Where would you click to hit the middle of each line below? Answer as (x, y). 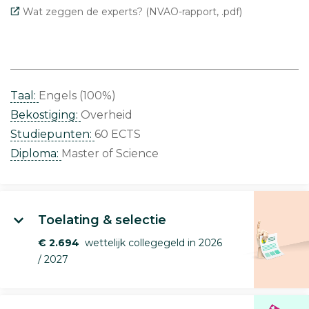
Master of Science (110, 154)
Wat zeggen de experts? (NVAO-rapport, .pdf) (132, 12)
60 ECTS (118, 134)
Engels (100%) (77, 96)
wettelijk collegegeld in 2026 (151, 243)
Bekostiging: (46, 115)
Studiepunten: (52, 134)
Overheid (107, 115)
